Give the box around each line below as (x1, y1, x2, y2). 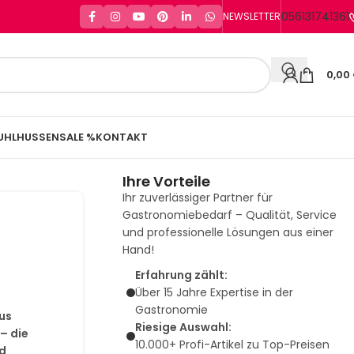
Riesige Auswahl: (134, 319, 232, 335)
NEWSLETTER (223, 9, 281, 23)
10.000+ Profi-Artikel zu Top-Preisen (134, 337, 330, 352)
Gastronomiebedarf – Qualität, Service (122, 207, 337, 223)
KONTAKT (96, 130, 148, 145)
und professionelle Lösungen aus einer (122, 224, 333, 240)
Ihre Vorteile (122, 171, 210, 191)
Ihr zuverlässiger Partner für (122, 190, 273, 205)
